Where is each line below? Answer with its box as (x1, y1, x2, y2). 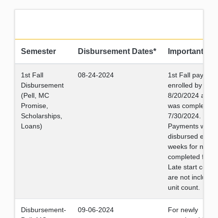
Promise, (21, 102, 48, 109)
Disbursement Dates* (78, 47, 156, 55)
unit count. (168, 183, 200, 191)
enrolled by (168, 81, 202, 89)
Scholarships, (21, 112, 62, 120)
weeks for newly (168, 143, 217, 150)
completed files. (168, 153, 216, 161)
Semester (21, 47, 56, 55)
